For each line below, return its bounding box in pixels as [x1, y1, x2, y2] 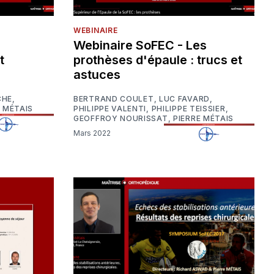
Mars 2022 [80, 128, 111, 138]
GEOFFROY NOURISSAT [73, 114, 168, 124]
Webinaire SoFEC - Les [73, 38, 207, 53]
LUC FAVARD [158, 94, 210, 104]
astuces [73, 67, 120, 83]
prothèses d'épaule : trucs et [73, 53, 242, 68]
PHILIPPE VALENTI [73, 104, 147, 114]
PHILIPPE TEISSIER [151, 104, 226, 114]
